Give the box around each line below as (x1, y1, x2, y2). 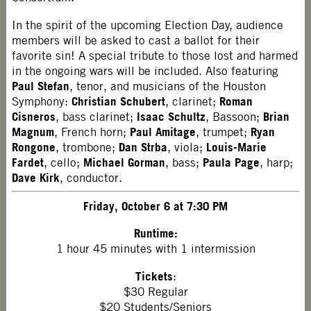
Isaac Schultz (137, 108, 206, 124)
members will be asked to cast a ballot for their (12, 33, 260, 47)
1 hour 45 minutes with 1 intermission (56, 242, 255, 256)
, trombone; (56, 140, 119, 154)
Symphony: (12, 94, 72, 108)
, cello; (44, 155, 84, 169)
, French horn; (54, 124, 131, 139)
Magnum (12, 124, 55, 139)
